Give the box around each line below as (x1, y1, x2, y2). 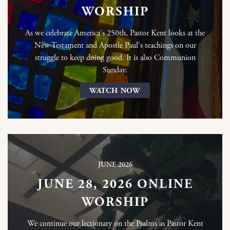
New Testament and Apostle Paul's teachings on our (34, 40, 196, 51)
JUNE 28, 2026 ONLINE (37, 176, 193, 193)
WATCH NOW (89, 86, 141, 96)
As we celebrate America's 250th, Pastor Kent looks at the (25, 28, 205, 39)
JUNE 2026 (98, 160, 132, 170)
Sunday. (103, 65, 127, 76)
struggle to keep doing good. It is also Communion (34, 52, 196, 64)
